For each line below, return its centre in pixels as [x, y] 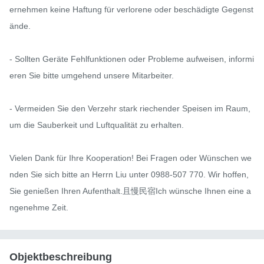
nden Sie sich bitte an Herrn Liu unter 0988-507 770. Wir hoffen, [129, 175]
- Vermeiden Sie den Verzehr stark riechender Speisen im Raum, [130, 109]
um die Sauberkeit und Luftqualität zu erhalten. [97, 125]
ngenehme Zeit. [39, 208]
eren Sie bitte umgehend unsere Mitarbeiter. [92, 76]
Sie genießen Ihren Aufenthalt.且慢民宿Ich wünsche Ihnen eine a [130, 191]
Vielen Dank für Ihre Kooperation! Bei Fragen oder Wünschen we [131, 158]
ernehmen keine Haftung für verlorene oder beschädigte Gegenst [131, 10]
